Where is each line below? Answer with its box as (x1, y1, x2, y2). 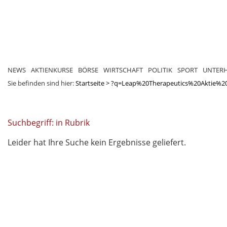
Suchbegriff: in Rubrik (8, 117, 90, 128)
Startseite (75, 78, 104, 88)
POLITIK (148, 65, 172, 74)
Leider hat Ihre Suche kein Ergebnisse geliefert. (8, 136, 186, 148)
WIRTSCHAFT (103, 65, 143, 74)
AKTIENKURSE (31, 65, 73, 74)
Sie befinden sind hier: (8, 78, 75, 88)
